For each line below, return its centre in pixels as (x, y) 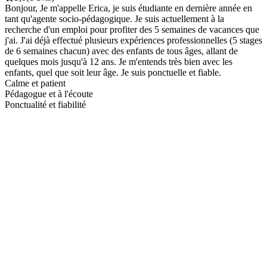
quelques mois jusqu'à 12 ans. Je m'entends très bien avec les (119, 61)
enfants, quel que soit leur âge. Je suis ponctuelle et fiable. (113, 72)
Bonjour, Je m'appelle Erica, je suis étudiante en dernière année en (128, 8)
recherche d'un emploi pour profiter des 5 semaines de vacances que (132, 29)
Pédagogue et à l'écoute (49, 94)
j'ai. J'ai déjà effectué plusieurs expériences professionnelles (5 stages (133, 40)
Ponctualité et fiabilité (45, 104)
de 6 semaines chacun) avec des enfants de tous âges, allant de (121, 51)
